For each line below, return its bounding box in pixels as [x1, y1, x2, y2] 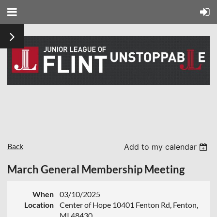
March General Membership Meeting [7, 162, 185, 176]
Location [24, 200, 54, 209]
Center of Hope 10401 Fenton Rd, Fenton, [60, 200, 198, 209]
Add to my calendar [124, 141, 197, 152]
